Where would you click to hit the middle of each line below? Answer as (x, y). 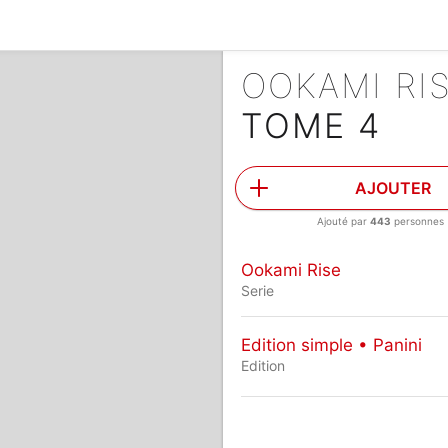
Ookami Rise (290, 269)
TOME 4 (310, 125)
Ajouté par (343, 221)
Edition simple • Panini (331, 344)
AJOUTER (393, 188)
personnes (417, 221)
